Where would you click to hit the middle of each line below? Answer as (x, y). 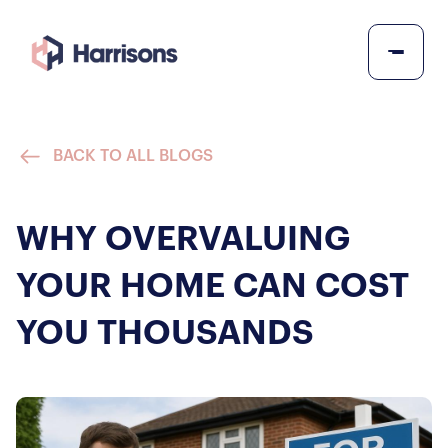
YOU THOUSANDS (165, 333)
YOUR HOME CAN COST (212, 286)
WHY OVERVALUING (183, 239)
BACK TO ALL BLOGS (133, 156)
